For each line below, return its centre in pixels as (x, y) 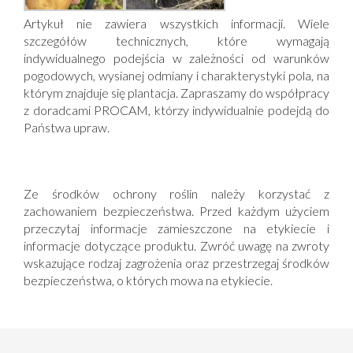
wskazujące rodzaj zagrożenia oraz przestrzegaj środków (176, 263)
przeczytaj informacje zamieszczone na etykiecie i (176, 229)
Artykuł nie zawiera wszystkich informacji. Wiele (176, 24)
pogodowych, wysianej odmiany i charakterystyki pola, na (176, 76)
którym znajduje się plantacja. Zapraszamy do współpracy (176, 93)
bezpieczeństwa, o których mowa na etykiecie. (148, 281)
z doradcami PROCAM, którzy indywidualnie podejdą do (176, 110)
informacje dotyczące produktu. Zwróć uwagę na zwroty (176, 246)
